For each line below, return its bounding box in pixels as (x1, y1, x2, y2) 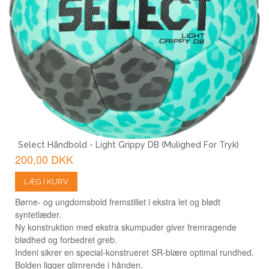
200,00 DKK (15, 151, 73, 167)
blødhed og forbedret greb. (15, 233, 117, 246)
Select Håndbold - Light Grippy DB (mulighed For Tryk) (18, 139, 239, 150)
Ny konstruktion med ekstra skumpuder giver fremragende (15, 220, 237, 233)
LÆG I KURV (24, 177, 68, 186)
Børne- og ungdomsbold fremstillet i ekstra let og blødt (15, 195, 220, 208)
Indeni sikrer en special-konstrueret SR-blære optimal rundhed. (15, 246, 254, 258)
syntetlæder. (15, 208, 61, 220)
